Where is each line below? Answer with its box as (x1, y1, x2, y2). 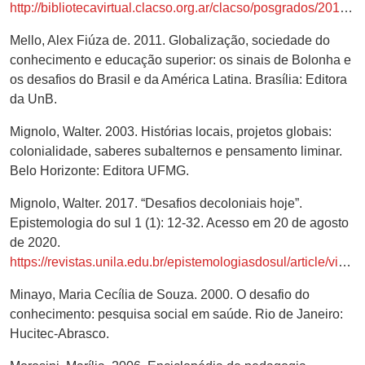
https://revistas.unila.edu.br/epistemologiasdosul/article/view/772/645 (10, 254, 338, 269)
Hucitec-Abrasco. (10, 326, 109, 341)
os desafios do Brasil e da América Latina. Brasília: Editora (10, 72, 347, 86)
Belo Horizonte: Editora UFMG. (10, 163, 189, 178)
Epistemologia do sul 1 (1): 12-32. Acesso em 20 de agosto (10, 215, 349, 230)
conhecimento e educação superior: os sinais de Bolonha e (10, 52, 351, 67)
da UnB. (10, 91, 57, 106)
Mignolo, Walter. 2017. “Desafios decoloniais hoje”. (10, 196, 302, 210)
